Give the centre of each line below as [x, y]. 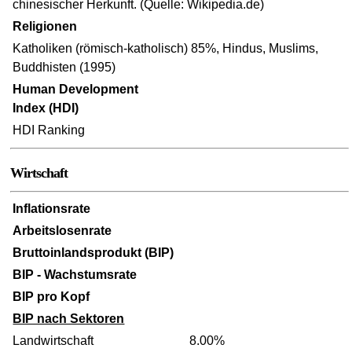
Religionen [45, 26]
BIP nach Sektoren [69, 318]
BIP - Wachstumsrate [75, 274]
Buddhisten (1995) [64, 67]
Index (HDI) [46, 108]
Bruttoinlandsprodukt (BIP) [93, 252]
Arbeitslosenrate [62, 230]
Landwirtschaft [53, 340]
